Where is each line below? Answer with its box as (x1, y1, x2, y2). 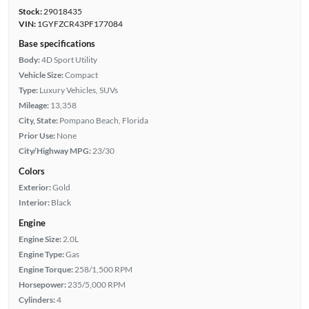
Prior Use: (18, 130, 55, 141)
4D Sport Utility (41, 54, 97, 65)
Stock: (18, 6, 42, 17)
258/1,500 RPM (74, 263, 132, 275)
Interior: (18, 197, 50, 208)
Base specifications (18, 37, 95, 49)
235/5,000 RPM (67, 279, 126, 290)
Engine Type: (18, 248, 64, 259)
